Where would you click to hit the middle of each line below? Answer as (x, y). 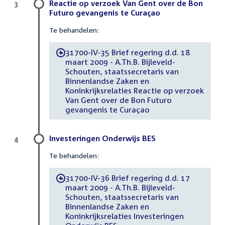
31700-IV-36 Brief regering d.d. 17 (127, 178)
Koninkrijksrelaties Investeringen (124, 216)
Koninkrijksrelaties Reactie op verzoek (134, 90)
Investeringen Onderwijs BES (102, 138)
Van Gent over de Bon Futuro (118, 100)
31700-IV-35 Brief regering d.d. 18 (127, 52)
